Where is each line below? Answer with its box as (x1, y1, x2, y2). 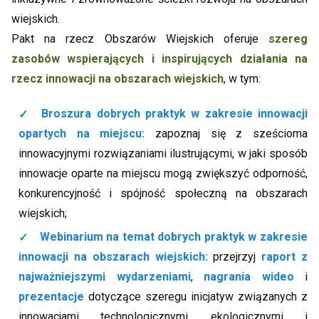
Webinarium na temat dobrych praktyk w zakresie (39, 230, 308, 244)
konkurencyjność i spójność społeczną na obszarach (19, 187, 308, 201)
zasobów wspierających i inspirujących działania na (11, 52, 308, 66)
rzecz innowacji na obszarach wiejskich (11, 72, 224, 86)
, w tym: (224, 72, 261, 86)
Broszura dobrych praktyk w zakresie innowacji (41, 107, 308, 121)
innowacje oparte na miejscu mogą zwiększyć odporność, (19, 167, 308, 181)
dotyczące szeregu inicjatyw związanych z (84, 290, 308, 304)
